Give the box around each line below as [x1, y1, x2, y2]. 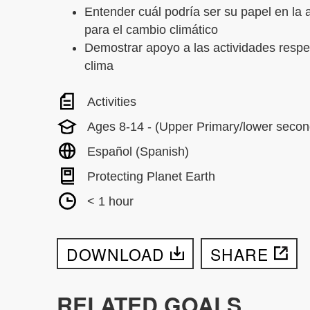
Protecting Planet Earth [87, 169, 216, 183]
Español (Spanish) [87, 144, 190, 158]
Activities [87, 94, 137, 109]
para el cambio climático [84, 22, 219, 37]
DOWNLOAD [66, 242, 165, 265]
